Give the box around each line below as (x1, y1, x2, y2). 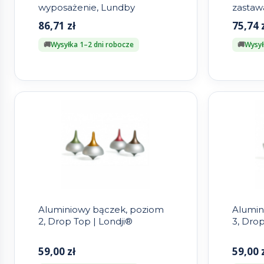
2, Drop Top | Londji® (38, 216, 133, 227)
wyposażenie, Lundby (38, 2, 135, 14)
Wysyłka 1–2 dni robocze (51, 39, 134, 50)
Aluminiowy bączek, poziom (38, 204, 164, 216)
